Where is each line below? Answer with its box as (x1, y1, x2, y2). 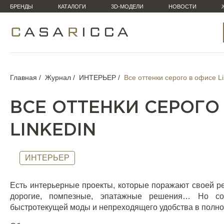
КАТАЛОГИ (58, 3, 86, 9)
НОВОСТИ (168, 3, 196, 9)
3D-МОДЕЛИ (111, 3, 143, 9)
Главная (10, 73, 37, 81)
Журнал (45, 73, 71, 81)
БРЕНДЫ (10, 3, 33, 9)
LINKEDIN (10, 122, 96, 138)
